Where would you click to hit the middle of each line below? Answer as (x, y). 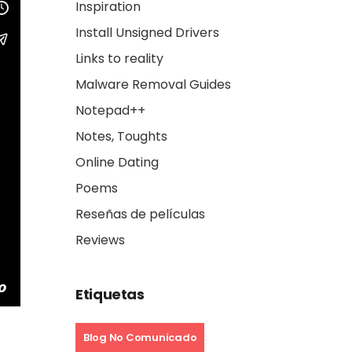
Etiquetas (110, 294)
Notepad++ (110, 110)
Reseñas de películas (140, 214)
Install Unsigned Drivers (147, 33)
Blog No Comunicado (140, 337)
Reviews (100, 240)
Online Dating (117, 162)
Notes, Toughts (121, 136)
